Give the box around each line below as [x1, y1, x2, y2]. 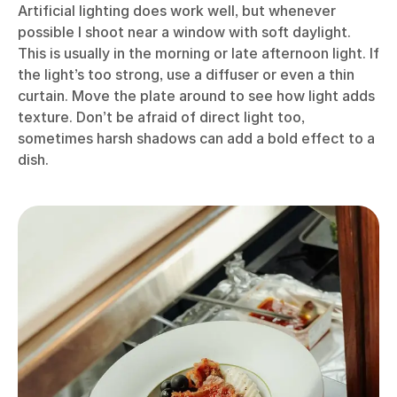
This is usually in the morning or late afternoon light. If [18, 44, 379, 63]
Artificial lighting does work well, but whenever [18, 2, 336, 20]
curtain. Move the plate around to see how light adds [18, 87, 375, 105]
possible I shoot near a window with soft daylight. [18, 23, 351, 42]
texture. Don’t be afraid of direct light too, [18, 108, 305, 127]
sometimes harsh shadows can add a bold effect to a [18, 129, 375, 148]
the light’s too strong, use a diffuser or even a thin [18, 66, 354, 84]
